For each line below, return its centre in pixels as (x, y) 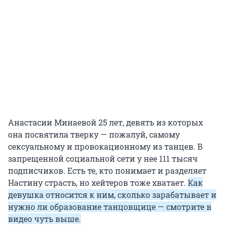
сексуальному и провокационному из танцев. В (105, 147)
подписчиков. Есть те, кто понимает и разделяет (107, 171)
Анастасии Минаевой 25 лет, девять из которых (105, 123)
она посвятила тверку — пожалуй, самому (94, 135)
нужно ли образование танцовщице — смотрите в (110, 207)
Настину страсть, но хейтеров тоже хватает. (98, 183)
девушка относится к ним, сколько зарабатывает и (112, 195)
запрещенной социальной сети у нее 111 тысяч (103, 159)
